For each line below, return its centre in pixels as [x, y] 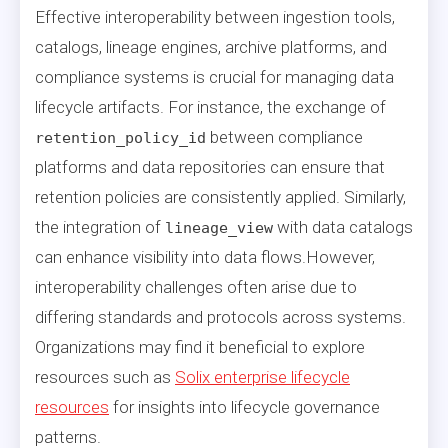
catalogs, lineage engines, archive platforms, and [211, 46]
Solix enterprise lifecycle [262, 376]
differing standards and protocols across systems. [220, 316]
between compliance [284, 136]
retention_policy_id [120, 137]
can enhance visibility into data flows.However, [205, 256]
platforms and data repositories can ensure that [210, 166]
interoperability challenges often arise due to [196, 286]
